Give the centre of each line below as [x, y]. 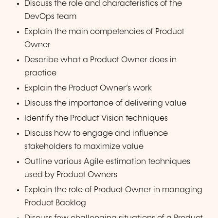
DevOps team [51, 17]
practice [41, 73]
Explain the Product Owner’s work [88, 88]
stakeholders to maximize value [84, 147]
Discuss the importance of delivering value [106, 103]
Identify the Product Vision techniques [96, 119]
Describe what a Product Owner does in [101, 60]
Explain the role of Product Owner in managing [114, 190]
